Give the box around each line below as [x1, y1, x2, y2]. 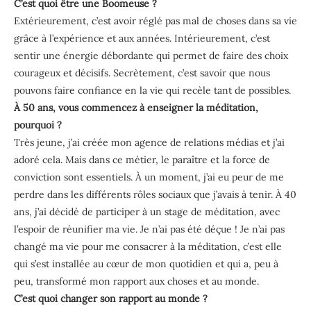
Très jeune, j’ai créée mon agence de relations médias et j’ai [14, 135, 285, 149]
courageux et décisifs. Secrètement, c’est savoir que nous [14, 66, 270, 79]
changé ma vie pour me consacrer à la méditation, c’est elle [14, 239, 282, 253]
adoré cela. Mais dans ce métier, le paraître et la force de [14, 153, 270, 166]
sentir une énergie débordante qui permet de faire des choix [14, 49, 288, 62]
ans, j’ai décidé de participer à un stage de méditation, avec [14, 205, 280, 218]
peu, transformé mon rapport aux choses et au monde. [14, 274, 259, 287]
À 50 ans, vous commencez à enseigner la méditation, [14, 101, 258, 114]
